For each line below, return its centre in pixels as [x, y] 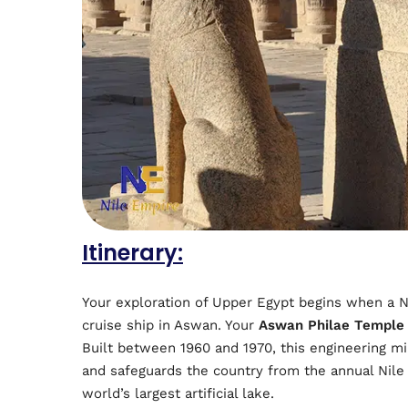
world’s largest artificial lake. [178, 393]
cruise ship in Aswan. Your [170, 325]
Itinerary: [133, 253]
